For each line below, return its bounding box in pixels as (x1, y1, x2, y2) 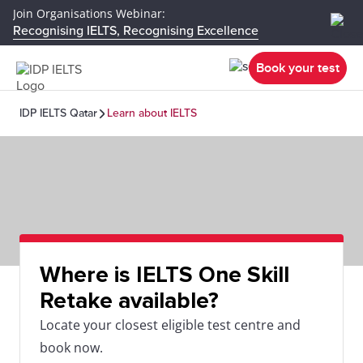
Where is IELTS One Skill (40, 261, 289, 288)
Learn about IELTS (107, 106, 197, 120)
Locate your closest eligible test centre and (40, 316, 301, 334)
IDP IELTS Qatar (19, 106, 97, 120)
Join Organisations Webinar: (13, 6, 165, 21)
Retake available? (40, 287, 219, 314)
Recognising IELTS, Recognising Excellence (13, 23, 258, 39)
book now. (40, 339, 103, 357)
